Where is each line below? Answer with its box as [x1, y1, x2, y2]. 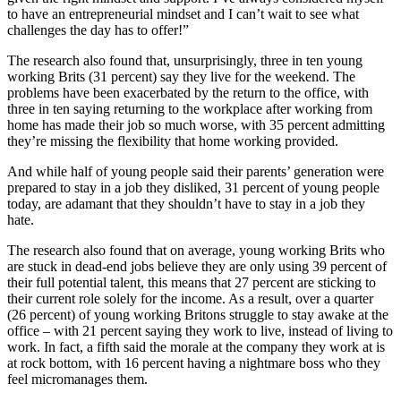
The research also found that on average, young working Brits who [7, 242, 385, 258]
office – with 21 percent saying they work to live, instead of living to [7, 322, 393, 338]
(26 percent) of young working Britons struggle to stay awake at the [7, 306, 388, 322]
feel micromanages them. [7, 371, 148, 387]
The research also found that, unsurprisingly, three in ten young [7, 52, 363, 68]
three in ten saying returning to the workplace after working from [7, 100, 372, 116]
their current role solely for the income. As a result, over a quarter [7, 290, 373, 306]
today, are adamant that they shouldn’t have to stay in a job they [7, 195, 365, 211]
